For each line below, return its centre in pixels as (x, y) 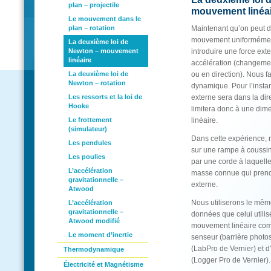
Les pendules (90, 143)
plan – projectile (94, 5)
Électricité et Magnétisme (103, 264)
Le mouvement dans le (105, 19)
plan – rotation (92, 28)
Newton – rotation (97, 83)
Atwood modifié (94, 221)
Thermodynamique (94, 249)
